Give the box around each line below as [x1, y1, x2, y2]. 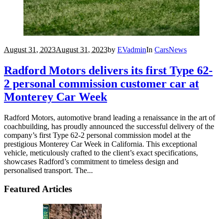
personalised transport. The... [4, 166, 93, 175]
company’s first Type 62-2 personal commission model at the [4, 131, 191, 139]
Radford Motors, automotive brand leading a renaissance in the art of [4, 113, 215, 122]
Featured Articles [4, 184, 72, 195]
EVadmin [117, 45, 146, 54]
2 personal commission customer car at [4, 77, 199, 90]
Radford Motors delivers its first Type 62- [4, 64, 213, 77]
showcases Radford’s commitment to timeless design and [4, 157, 178, 166]
